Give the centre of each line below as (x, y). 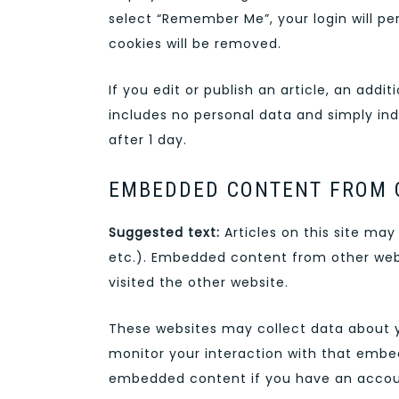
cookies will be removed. (195, 43)
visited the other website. (199, 283)
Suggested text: (167, 233)
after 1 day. (148, 139)
